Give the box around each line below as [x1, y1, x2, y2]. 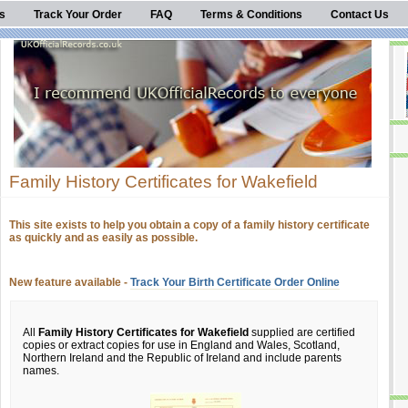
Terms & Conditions [200, 8, 302, 21]
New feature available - [9, 276, 130, 289]
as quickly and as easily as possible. [9, 231, 198, 244]
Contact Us [331, 8, 389, 21]
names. [23, 364, 59, 377]
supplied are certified [249, 326, 355, 339]
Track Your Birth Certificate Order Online [130, 276, 340, 289]
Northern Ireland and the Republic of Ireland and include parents [23, 352, 342, 364]
